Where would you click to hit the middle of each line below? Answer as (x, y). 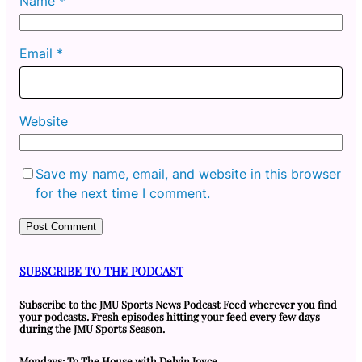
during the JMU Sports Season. (92, 329)
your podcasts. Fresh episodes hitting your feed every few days (170, 317)
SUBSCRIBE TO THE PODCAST (101, 271)
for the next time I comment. (123, 194)
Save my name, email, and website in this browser (188, 174)
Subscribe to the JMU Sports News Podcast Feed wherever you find (178, 305)
